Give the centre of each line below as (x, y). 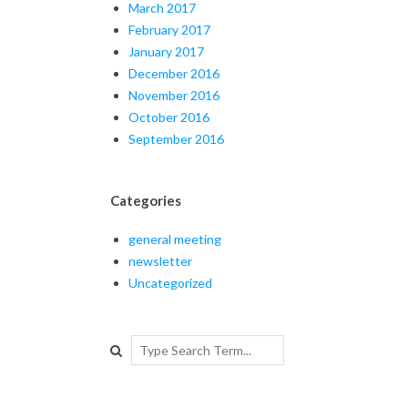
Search (130, 342)
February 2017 (169, 29)
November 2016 (174, 95)
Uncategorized (170, 282)
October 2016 (169, 117)
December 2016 (174, 73)
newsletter (160, 260)
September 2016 (176, 138)
